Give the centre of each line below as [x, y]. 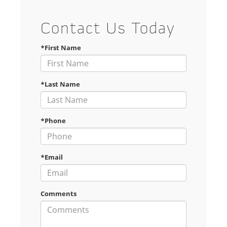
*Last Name [60, 84]
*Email [52, 157]
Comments [59, 194]
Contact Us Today [108, 30]
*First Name [61, 48]
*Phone [53, 121]
